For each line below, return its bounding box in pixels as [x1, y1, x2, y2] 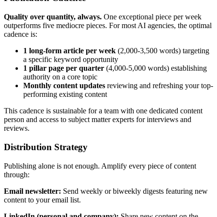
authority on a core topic [23, 73, 97, 81]
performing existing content [23, 90, 107, 99]
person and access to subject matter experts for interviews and [4, 115, 191, 124]
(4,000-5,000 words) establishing [104, 64, 207, 73]
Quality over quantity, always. [4, 13, 102, 21]
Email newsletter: [4, 186, 61, 195]
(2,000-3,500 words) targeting [116, 46, 209, 55]
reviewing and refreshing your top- [105, 81, 213, 90]
